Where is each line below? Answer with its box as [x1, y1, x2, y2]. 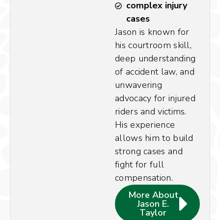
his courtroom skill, [115, 39, 192, 52]
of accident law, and [115, 66, 195, 78]
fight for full [115, 159, 165, 171]
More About [128, 189, 178, 201]
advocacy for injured [115, 92, 196, 105]
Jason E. [137, 198, 169, 210]
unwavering [115, 79, 163, 91]
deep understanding [115, 53, 196, 65]
